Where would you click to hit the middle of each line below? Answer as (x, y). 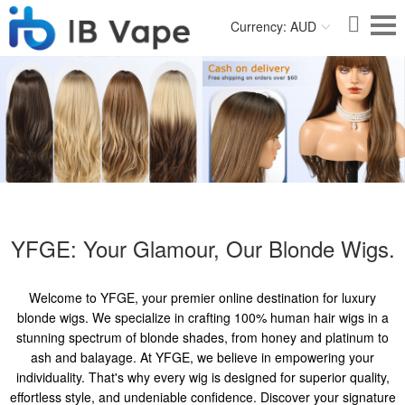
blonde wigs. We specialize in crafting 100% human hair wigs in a (202, 318)
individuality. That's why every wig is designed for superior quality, (202, 377)
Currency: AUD (273, 26)
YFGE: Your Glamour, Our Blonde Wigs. (202, 249)
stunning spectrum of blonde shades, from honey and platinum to (202, 338)
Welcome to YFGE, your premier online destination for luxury (202, 298)
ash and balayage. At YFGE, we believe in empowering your (202, 358)
